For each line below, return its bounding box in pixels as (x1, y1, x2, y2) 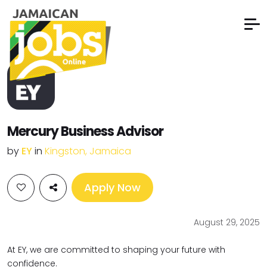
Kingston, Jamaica (45, 144, 131, 158)
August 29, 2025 (194, 216, 260, 228)
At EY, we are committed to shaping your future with (7, 244, 225, 256)
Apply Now (84, 180, 141, 195)
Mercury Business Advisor (7, 122, 163, 141)
